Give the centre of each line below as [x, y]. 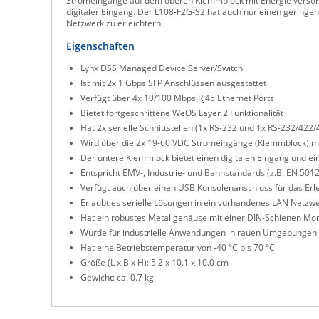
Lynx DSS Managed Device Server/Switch [162, 68]
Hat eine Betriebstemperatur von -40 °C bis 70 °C [178, 247]
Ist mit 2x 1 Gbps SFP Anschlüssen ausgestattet [173, 83]
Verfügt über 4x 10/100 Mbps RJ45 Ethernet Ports [177, 98]
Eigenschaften [100, 46]
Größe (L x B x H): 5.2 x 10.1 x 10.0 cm [155, 262]
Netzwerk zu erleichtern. [115, 23]
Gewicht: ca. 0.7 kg [117, 277]
